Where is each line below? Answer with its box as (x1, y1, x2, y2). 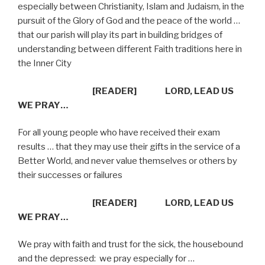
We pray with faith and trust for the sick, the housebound (18, 239, 243, 250)
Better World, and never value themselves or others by (18, 156, 237, 167)
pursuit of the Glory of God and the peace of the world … (18, 15, 240, 27)
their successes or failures (18, 170, 122, 181)
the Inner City (18, 58, 72, 69)
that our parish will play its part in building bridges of (18, 30, 222, 41)
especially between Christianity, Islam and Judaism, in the (18, 1, 244, 12)
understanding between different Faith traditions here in (18, 44, 242, 55)
